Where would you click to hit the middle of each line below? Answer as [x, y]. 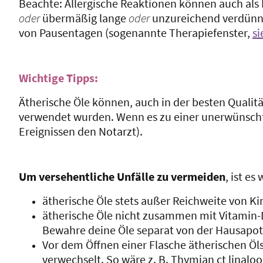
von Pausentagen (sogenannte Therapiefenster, [136, 32]
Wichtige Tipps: [58, 77]
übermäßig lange [83, 18]
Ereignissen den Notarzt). [81, 131]
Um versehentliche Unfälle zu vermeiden [122, 176]
